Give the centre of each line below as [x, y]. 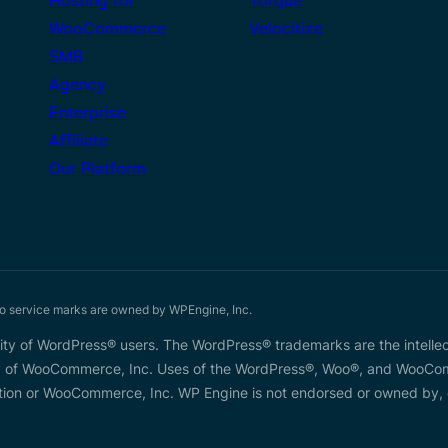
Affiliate [79, 139]
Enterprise [88, 111]
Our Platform [98, 167]
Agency [78, 83]
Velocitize [285, 27]
